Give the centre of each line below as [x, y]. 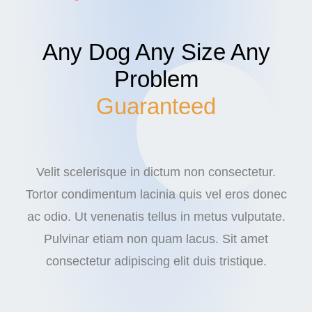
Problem [156, 79]
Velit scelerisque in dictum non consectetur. [156, 172]
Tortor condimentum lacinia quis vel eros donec [156, 194]
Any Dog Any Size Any [156, 52]
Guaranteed [156, 106]
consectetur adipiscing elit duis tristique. [156, 261]
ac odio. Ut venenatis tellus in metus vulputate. [156, 216]
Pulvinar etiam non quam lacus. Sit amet [156, 239]
